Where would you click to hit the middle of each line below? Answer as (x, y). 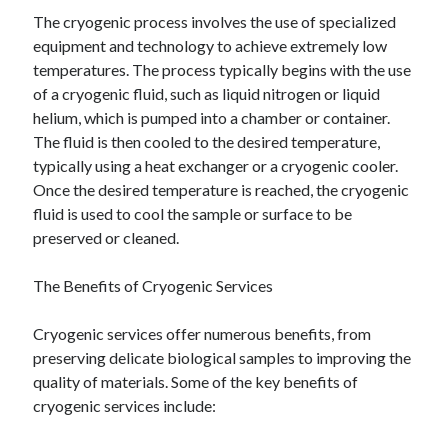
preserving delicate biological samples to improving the (222, 357)
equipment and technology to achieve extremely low (210, 45)
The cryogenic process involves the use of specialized (215, 21)
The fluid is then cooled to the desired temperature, (207, 141)
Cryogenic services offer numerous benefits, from (202, 333)
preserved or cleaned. (106, 237)
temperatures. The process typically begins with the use (222, 69)
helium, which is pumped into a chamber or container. (212, 117)
